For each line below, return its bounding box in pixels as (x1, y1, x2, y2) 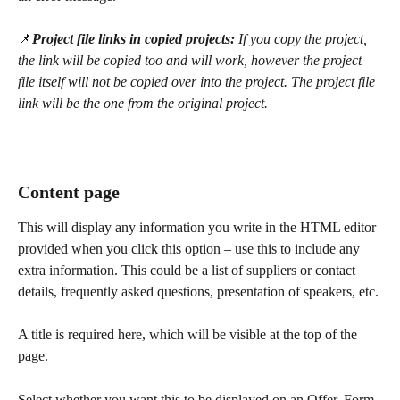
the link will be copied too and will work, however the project (18, 53, 365, 69)
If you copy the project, (238, 31, 371, 47)
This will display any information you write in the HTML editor (18, 219, 379, 235)
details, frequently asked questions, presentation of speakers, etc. (18, 283, 382, 299)
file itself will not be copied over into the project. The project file (18, 74, 379, 90)
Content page (18, 181, 120, 202)
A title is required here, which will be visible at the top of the (18, 327, 361, 343)
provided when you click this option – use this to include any (18, 240, 363, 256)
